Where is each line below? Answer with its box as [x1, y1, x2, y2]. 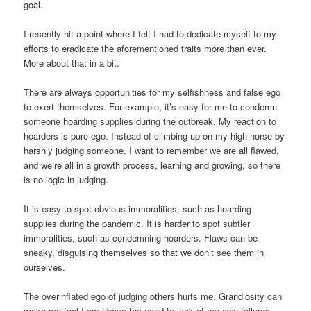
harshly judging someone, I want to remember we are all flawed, [24, 144, 280, 158]
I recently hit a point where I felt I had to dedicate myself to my [24, 27, 277, 41]
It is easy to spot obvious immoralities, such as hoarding [24, 202, 252, 216]
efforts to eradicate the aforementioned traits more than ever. [24, 42, 267, 56]
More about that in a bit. [24, 56, 120, 70]
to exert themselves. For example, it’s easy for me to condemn [24, 100, 278, 114]
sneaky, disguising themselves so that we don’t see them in [24, 246, 264, 260]
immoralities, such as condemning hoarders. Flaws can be [24, 231, 258, 245]
